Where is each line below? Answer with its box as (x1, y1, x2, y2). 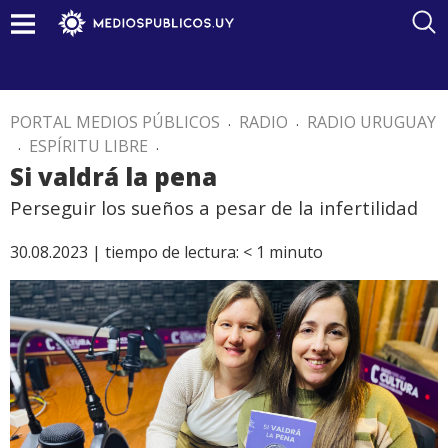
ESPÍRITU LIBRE (29, 135, 148, 157)
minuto (269, 241, 323, 263)
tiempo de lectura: (105, 241, 239, 263)
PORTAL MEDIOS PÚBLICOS (10, 111, 220, 133)
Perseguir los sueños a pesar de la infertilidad (10, 195, 418, 220)
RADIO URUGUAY (307, 111, 436, 133)
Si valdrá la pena (10, 160, 217, 193)
